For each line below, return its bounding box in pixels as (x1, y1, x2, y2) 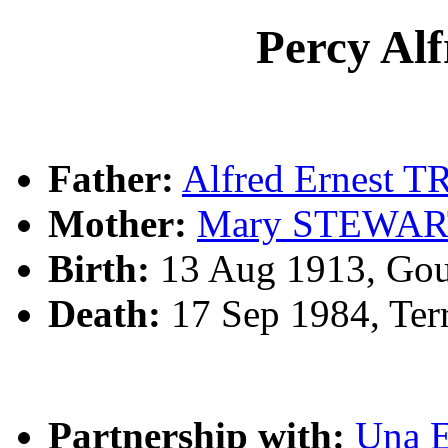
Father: (48, 157, 174, 201)
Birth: (48, 247, 150, 291)
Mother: (48, 202, 187, 246)
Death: (48, 292, 161, 336)
